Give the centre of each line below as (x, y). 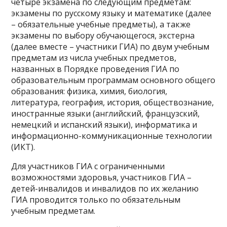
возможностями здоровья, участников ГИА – (102, 177)
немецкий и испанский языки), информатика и (104, 125)
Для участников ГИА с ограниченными (88, 166)
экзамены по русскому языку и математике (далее (111, 13)
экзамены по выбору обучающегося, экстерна (103, 35)
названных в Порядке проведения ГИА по (96, 69)
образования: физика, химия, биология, (89, 91)
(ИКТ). (23, 147)
